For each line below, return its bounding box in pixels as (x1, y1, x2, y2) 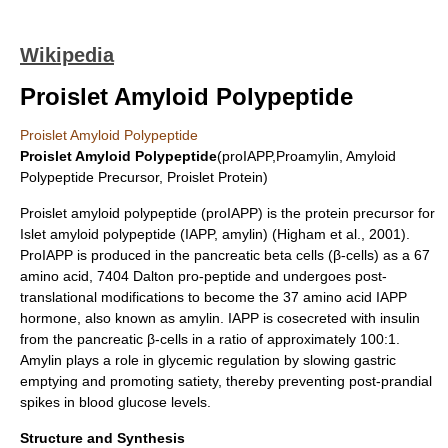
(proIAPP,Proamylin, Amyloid (217, 148, 396, 164)
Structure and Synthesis (20, 430, 185, 446)
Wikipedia (20, 44, 114, 66)
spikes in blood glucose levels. (20, 394, 211, 410)
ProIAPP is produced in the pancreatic (20, 247, 264, 263)
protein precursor (305, 205, 414, 221)
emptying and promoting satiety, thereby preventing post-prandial (20, 373, 432, 389)
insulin (380, 310, 420, 326)
